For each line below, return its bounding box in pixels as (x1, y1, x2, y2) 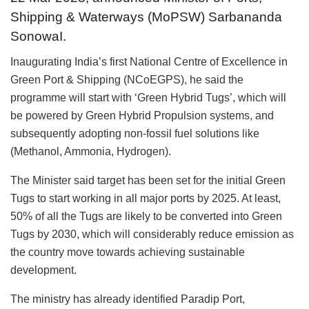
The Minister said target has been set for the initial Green (10, 174, 286, 186)
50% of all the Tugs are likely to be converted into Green (10, 210, 282, 222)
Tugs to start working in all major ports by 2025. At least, (10, 192, 281, 204)
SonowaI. (10, 29, 66, 44)
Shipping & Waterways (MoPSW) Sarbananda (10, 10, 282, 25)
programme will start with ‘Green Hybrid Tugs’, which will (10, 91, 286, 103)
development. (10, 263, 77, 276)
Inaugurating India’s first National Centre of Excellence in (10, 55, 288, 68)
